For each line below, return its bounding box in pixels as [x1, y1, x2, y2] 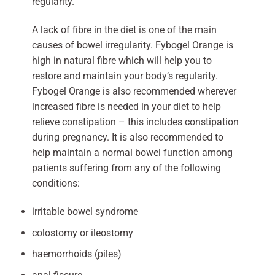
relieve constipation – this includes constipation [31, 116, 239, 128]
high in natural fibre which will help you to [31, 55, 212, 67]
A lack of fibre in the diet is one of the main [31, 24, 217, 36]
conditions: [31, 177, 80, 190]
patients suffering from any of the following [31, 162, 221, 174]
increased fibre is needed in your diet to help [31, 101, 221, 113]
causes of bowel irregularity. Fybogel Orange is [31, 39, 233, 52]
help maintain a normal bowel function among [31, 147, 233, 159]
